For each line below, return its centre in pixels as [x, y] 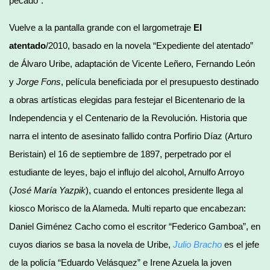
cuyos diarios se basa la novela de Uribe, [91, 244]
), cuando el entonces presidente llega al [164, 190]
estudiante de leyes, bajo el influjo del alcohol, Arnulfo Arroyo [127, 172]
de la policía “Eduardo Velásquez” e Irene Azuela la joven [120, 262]
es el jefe [240, 244]
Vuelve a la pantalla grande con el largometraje [101, 27]
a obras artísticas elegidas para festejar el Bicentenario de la [127, 99]
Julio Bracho [197, 244]
